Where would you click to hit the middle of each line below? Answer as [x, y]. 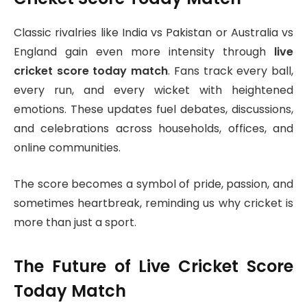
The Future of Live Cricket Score [153, 267]
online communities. [67, 148]
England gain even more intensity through [144, 52]
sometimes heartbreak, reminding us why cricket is [153, 204]
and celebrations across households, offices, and [153, 129]
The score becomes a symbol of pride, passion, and [153, 184]
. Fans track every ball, [231, 71]
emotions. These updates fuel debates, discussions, [153, 110]
